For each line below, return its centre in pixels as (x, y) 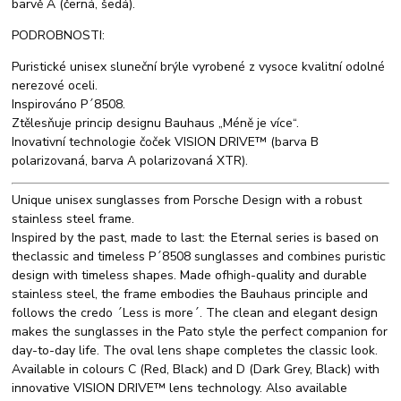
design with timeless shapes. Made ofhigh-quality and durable (190, 276)
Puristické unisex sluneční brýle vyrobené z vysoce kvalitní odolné (199, 67)
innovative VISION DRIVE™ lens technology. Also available (180, 388)
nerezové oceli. (55, 86)
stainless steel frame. (73, 219)
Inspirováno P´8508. (69, 105)
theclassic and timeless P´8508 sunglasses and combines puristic (199, 257)
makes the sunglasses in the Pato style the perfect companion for (200, 332)
